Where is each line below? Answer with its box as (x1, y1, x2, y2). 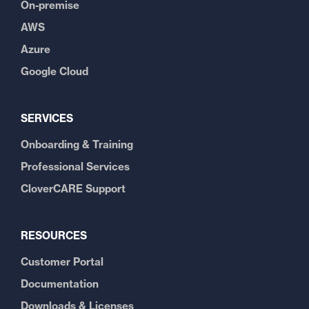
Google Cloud (21, 65, 88, 78)
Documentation (21, 277, 99, 290)
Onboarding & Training (21, 138, 133, 151)
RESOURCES (21, 229, 87, 242)
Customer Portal (21, 255, 103, 268)
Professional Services (21, 160, 130, 173)
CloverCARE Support (21, 182, 126, 195)
